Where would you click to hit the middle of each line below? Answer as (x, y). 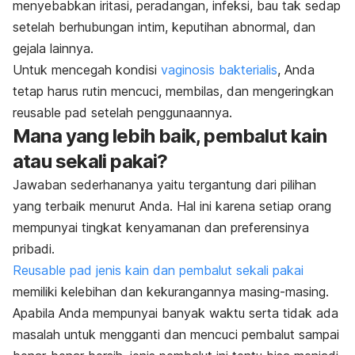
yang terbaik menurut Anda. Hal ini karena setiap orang (172, 206)
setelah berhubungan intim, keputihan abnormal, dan (164, 27)
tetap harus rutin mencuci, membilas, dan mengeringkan (173, 91)
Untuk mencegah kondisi (87, 69)
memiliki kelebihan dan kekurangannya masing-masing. (171, 291)
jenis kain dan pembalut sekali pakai (198, 270)
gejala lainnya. (53, 48)
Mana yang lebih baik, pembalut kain (170, 136)
